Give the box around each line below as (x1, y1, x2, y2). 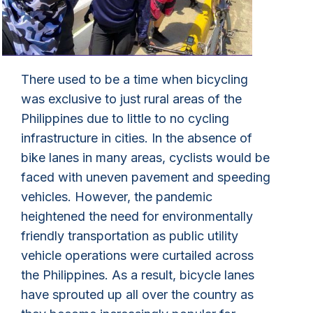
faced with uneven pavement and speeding (21, 169, 270, 184)
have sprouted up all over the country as (21, 286, 254, 302)
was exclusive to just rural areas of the (21, 91, 242, 106)
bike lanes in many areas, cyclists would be (21, 150, 270, 165)
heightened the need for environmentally (21, 208, 253, 224)
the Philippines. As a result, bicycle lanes (21, 267, 254, 282)
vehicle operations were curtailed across (21, 247, 254, 263)
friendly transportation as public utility (21, 228, 238, 243)
